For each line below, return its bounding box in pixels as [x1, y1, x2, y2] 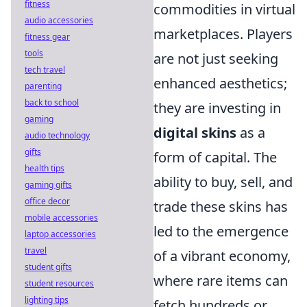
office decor [25, 195, 70, 207]
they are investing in [153, 99, 281, 117]
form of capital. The [153, 148, 277, 167]
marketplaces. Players [153, 25, 293, 43]
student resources [25, 278, 94, 289]
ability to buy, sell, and [153, 173, 293, 191]
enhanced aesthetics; [153, 74, 287, 93]
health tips [25, 162, 64, 174]
